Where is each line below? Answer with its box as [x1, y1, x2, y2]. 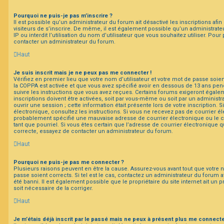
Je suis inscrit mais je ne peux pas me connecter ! [13, 69, 151, 76]
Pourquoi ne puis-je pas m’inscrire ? [13, 12, 112, 19]
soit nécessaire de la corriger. [13, 184, 93, 191]
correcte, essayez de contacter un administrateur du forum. [13, 127, 173, 134]
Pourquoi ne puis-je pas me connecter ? [13, 158, 124, 165]
